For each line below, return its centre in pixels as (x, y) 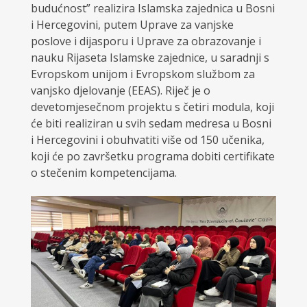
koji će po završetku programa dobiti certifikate (152, 157)
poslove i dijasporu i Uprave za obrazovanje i (146, 41)
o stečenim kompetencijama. (103, 173)
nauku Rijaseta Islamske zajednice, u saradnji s (150, 58)
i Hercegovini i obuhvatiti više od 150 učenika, (147, 140)
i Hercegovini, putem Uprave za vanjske (132, 25)
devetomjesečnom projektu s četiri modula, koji (152, 107)
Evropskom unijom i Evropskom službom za (143, 74)
